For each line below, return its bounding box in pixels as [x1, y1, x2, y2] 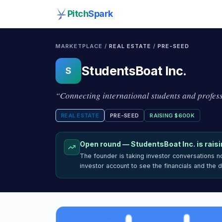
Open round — [80, 140, 131, 148]
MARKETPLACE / [55, 43, 109, 50]
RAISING [150, 112, 175, 119]
